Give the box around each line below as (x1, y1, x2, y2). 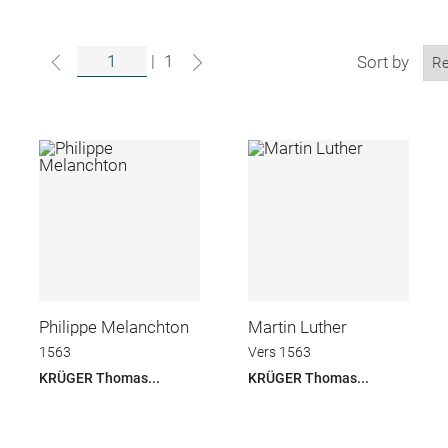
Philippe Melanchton (38, 316, 189, 337)
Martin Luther (248, 316, 348, 337)
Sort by (357, 51, 410, 72)
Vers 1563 (248, 344, 312, 361)
